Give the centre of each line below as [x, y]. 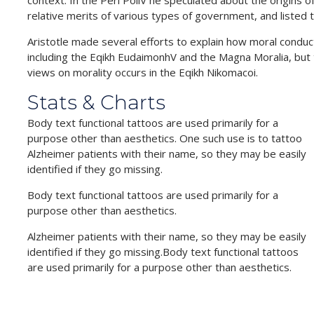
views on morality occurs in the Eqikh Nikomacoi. [143, 73]
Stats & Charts [97, 103]
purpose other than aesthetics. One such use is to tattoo [165, 138]
